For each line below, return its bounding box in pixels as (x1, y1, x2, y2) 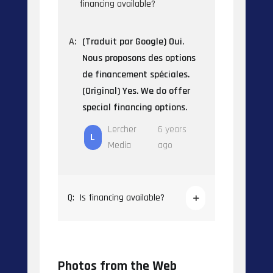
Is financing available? (79, 191, 165, 204)
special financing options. (82, 101, 187, 114)
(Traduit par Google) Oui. (82, 35, 184, 48)
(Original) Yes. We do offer (82, 84, 190, 97)
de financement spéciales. (82, 68, 190, 81)
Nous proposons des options (82, 51, 196, 65)
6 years (157, 122, 186, 136)
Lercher (107, 122, 136, 136)
